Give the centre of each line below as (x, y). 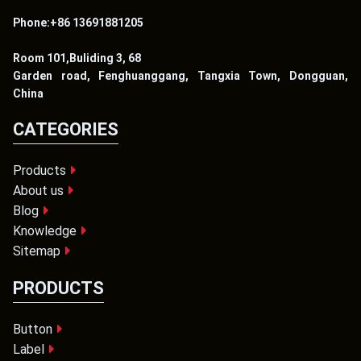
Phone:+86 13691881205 (78, 22)
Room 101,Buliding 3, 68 (78, 58)
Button (33, 329)
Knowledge (45, 230)
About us (38, 190)
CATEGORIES (66, 129)
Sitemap (37, 251)
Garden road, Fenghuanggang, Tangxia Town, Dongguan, (180, 75)
